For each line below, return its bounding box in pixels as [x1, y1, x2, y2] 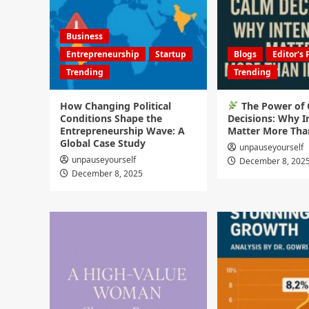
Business [66, 30, 103, 42]
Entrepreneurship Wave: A [60, 124, 185, 137]
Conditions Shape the [60, 112, 162, 125]
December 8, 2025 [72, 168, 143, 179]
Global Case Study [60, 137, 146, 150]
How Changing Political [60, 99, 171, 112]
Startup [155, 48, 186, 60]
